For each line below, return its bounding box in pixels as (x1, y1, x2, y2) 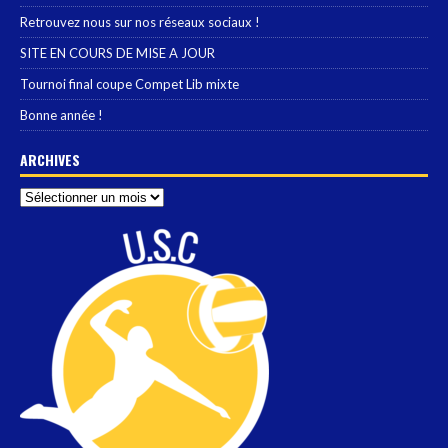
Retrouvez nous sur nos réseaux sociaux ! (20, 14, 260, 31)
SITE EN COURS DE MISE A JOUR (20, 45, 215, 62)
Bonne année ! (20, 107, 103, 124)
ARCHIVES (20, 149, 80, 171)
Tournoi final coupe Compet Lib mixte (20, 76, 239, 93)
